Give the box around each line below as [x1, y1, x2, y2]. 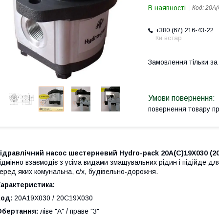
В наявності [148, 4, 186, 12]
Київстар [155, 34, 182, 42]
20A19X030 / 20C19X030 [14, 194, 93, 202]
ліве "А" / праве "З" [40, 207, 99, 216]
